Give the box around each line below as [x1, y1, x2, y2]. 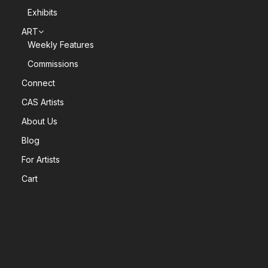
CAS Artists [22, 96, 65, 107]
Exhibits [28, 7, 58, 17]
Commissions [28, 58, 79, 69]
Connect [22, 77, 56, 88]
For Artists [22, 154, 60, 165]
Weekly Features [28, 39, 95, 50]
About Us [22, 115, 58, 126]
